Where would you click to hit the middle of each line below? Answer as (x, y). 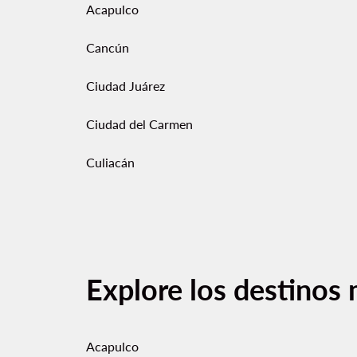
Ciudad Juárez (126, 86)
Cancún (108, 47)
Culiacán (110, 162)
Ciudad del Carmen (139, 124)
